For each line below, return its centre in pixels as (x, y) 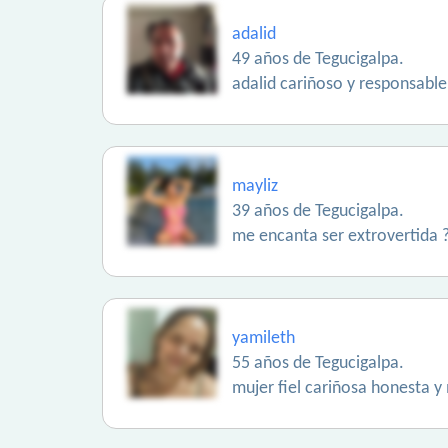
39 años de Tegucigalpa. (318, 211)
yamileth (263, 338)
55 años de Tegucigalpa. (318, 363)
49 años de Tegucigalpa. (318, 59)
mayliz (255, 186)
